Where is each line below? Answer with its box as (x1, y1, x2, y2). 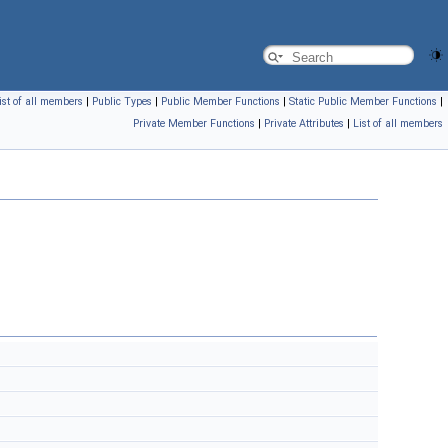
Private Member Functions (133, 117, 255, 130)
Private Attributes (264, 117, 344, 130)
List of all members (353, 117, 443, 130)
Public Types (92, 95, 152, 108)
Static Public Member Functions (289, 95, 437, 108)
